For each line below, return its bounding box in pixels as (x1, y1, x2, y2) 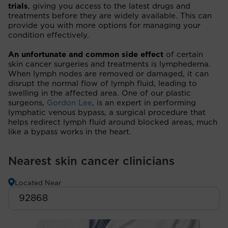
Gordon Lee (47, 99, 92, 107)
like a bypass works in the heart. (8, 128, 131, 136)
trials (8, 2, 28, 10)
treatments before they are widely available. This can (8, 12, 212, 20)
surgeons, (8, 99, 47, 107)
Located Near (15, 179, 61, 187)
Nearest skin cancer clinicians (8, 155, 175, 167)
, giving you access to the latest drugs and (28, 2, 190, 10)
